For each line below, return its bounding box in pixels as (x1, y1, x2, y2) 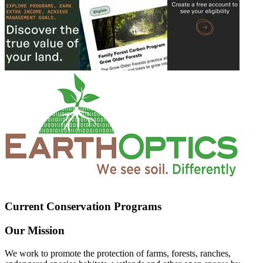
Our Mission (5, 224, 65, 237)
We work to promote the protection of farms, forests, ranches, (5, 248, 231, 258)
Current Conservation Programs (5, 200, 161, 213)
